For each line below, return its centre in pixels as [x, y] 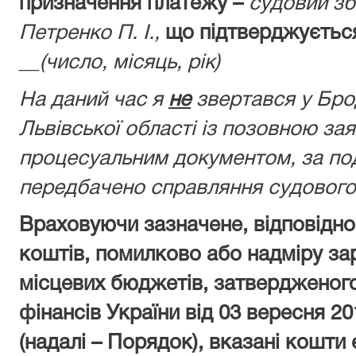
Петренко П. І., [89, 33]
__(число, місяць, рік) [120, 63]
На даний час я [94, 100]
